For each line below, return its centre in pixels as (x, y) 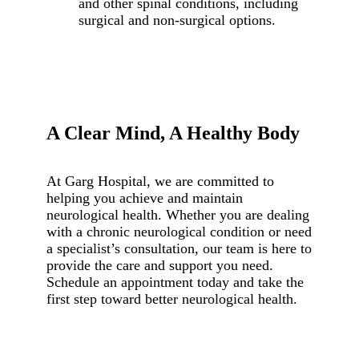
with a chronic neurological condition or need (179, 231)
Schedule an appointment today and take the (175, 282)
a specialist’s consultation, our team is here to (179, 248)
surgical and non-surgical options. (177, 20)
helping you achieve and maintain (145, 198)
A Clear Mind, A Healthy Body (173, 133)
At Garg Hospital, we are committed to (160, 181)
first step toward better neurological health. (172, 298)
